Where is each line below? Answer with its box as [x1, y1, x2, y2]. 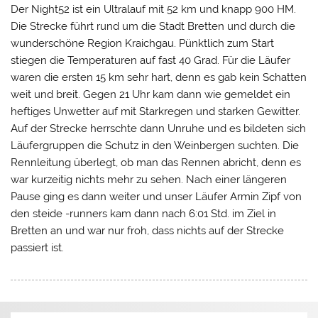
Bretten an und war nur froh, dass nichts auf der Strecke [11, 224, 285, 237]
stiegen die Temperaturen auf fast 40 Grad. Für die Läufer [11, 53, 291, 67]
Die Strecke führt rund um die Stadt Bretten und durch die [11, 19, 296, 33]
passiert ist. [11, 241, 65, 254]
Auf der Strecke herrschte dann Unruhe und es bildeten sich [11, 121, 307, 135]
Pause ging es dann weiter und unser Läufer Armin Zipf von [11, 190, 302, 203]
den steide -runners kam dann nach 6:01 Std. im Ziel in [11, 207, 277, 220]
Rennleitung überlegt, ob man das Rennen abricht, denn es [11, 155, 302, 169]
